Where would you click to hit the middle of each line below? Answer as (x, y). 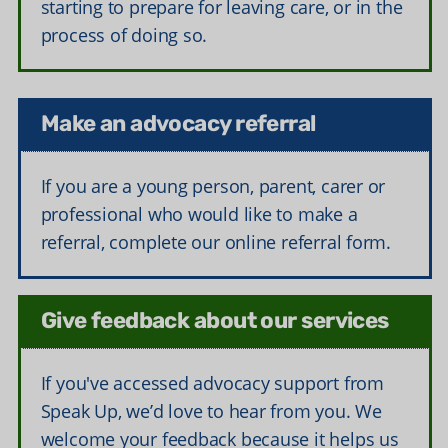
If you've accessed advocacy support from (212, 383)
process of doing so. (124, 35)
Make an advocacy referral (178, 126)
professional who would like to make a (199, 214)
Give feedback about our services (214, 323)
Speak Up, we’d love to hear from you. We (211, 411)
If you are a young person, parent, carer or (213, 186)
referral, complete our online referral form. (215, 242)
